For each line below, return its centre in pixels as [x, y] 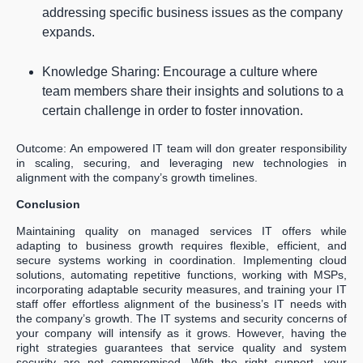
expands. [68, 32]
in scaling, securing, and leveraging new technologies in [181, 163]
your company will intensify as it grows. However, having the [181, 333]
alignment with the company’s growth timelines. [137, 178]
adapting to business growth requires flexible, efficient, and [181, 246]
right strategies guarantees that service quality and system [181, 348]
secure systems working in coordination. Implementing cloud [181, 261]
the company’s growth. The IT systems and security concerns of [181, 319]
